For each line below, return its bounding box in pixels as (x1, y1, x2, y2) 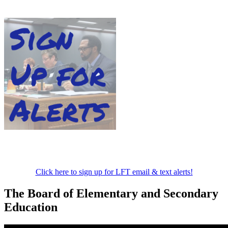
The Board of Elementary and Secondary (4, 186, 218, 200)
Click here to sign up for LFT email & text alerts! (35, 167, 193, 176)
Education (4, 200, 58, 214)
